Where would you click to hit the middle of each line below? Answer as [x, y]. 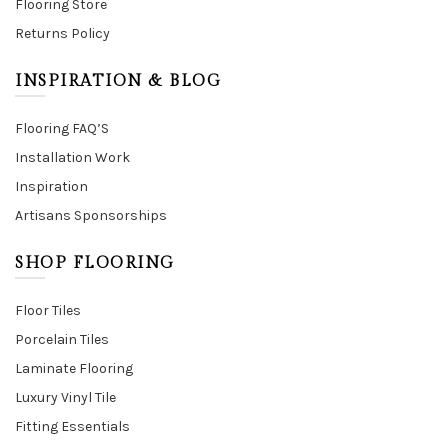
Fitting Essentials [72, 426]
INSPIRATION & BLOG [118, 81]
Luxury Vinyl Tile [65, 397]
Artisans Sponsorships [91, 215]
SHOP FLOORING [95, 263]
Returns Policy [62, 33]
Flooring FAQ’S [62, 128]
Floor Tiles [48, 310]
